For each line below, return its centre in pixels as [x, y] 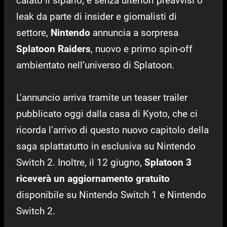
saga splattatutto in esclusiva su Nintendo [106, 146]
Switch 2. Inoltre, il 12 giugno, [80, 163]
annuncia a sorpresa [134, 33]
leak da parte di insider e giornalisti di [97, 17]
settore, [33, 33]
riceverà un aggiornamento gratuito [93, 179]
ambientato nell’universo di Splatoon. [95, 65]
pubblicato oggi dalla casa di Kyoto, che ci [107, 114]
